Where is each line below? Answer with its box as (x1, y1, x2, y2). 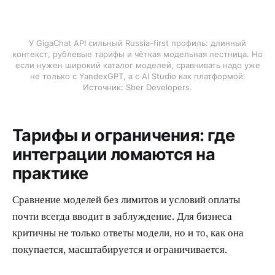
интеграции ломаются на (12, 144, 215, 165)
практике (12, 163, 88, 184)
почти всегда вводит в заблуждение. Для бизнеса (12, 209, 232, 223)
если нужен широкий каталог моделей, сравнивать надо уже (15, 60, 260, 70)
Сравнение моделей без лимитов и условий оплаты (12, 192, 240, 206)
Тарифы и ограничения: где (12, 125, 235, 146)
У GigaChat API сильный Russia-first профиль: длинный (29, 37, 246, 48)
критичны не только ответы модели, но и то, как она (12, 225, 244, 239)
